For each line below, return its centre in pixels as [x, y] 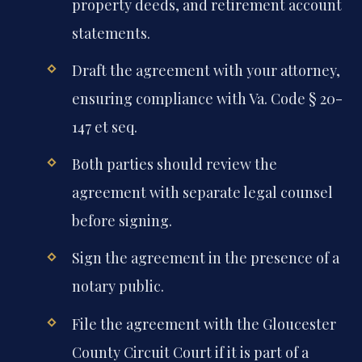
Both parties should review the [174, 164]
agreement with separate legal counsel [202, 193]
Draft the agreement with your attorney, [206, 71]
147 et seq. [104, 127]
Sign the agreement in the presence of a [205, 258]
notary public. [118, 286]
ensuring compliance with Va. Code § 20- [207, 99]
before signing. [122, 221]
